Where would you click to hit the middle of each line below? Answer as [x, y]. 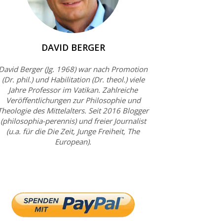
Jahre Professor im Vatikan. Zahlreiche [73, 90]
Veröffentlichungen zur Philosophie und [73, 100]
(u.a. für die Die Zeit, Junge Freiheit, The [73, 131]
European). [73, 141]
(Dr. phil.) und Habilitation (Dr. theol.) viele [73, 79]
